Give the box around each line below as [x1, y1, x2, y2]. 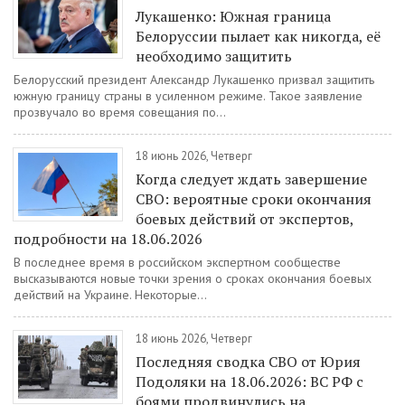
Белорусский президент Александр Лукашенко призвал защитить [14, 71, 374, 88]
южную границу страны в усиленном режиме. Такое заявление [14, 88, 363, 104]
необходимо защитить [136, 46, 292, 66]
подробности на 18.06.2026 [14, 229, 202, 249]
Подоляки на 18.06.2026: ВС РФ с [136, 372, 363, 391]
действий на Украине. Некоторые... [14, 287, 207, 303]
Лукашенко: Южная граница [136, 6, 331, 26]
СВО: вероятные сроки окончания [136, 189, 372, 209]
